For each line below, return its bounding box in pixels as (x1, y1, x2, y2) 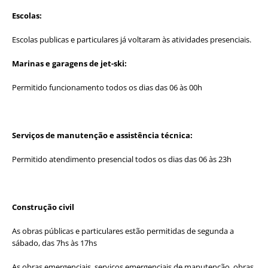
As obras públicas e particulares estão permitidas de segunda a (12, 225, 234, 236)
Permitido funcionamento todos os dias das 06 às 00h (12, 81, 202, 93)
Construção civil (12, 201, 74, 212)
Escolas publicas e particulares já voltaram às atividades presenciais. (12, 33, 251, 45)
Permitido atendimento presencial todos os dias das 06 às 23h (12, 153, 232, 165)
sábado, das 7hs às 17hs (12, 237, 97, 248)
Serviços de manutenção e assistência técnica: (12, 129, 193, 141)
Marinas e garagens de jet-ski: (12, 57, 127, 69)
